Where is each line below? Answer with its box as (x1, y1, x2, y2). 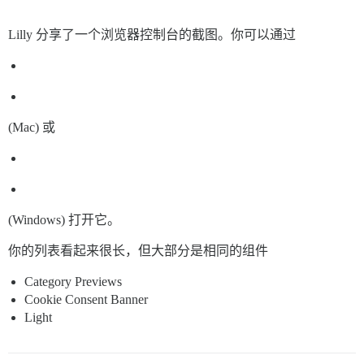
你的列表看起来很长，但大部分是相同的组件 (8, 243, 268, 258)
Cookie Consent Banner (24, 292, 148, 306)
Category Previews (24, 274, 122, 288)
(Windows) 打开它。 (8, 212, 120, 227)
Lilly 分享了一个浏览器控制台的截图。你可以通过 (8, 27, 296, 41)
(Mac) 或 (8, 119, 55, 134)
